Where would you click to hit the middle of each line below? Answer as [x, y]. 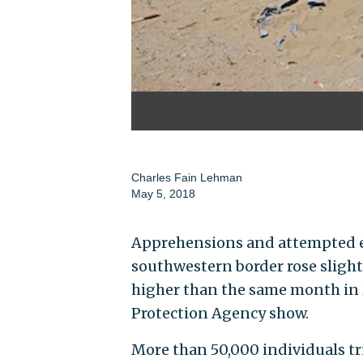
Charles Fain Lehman [186, 178]
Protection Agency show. [220, 314]
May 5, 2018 [163, 194]
